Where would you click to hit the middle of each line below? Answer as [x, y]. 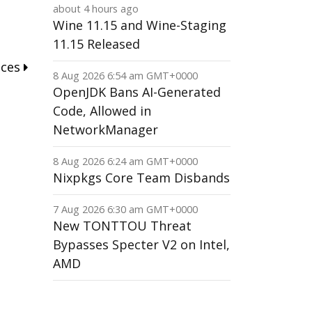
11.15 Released [96, 44]
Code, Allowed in [102, 111]
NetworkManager [106, 130]
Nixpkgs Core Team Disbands [141, 178]
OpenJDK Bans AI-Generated [137, 92]
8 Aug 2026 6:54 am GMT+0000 [125, 76]
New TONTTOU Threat [122, 226]
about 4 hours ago [96, 9]
